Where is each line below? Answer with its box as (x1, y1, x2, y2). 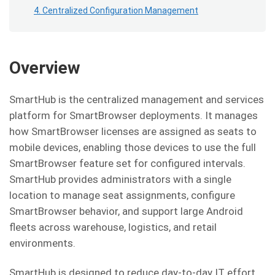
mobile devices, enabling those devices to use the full (9, 141, 256, 153)
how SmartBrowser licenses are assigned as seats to (9, 125, 257, 137)
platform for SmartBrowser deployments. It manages (9, 109, 258, 122)
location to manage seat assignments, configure (9, 189, 235, 201)
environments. (9, 237, 76, 249)
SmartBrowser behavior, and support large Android (9, 205, 243, 217)
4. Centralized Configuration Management (34, 6, 198, 15)
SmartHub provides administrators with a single (9, 173, 231, 185)
